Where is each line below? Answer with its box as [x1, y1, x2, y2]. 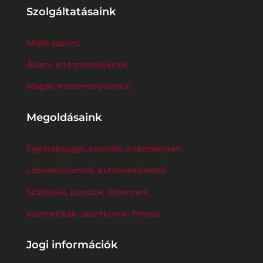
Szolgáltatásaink [26, 5, 116, 18]
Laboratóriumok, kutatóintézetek [26, 164, 166, 176]
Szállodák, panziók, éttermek [26, 186, 149, 197]
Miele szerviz [26, 37, 80, 48]
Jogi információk [26, 238, 117, 251]
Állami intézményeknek [26, 59, 128, 70]
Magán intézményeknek [26, 80, 130, 92]
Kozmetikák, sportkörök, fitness [26, 208, 160, 219]
